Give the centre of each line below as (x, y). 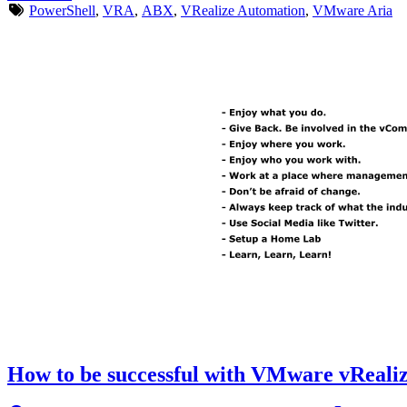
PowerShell (62, 10)
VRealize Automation (243, 10)
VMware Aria (352, 10)
